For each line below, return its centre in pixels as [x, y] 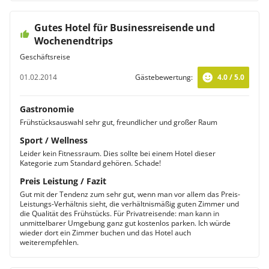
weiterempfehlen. [49, 242]
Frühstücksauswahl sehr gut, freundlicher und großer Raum [119, 122]
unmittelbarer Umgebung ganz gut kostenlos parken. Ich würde [125, 223]
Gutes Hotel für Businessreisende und [125, 28]
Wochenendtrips [74, 41]
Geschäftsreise [45, 57]
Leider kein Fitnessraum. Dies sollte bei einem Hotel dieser [118, 153]
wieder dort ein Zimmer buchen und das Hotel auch [105, 233]
